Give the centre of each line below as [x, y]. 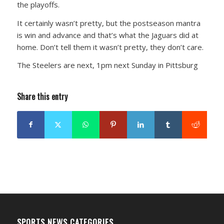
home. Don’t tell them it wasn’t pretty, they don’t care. [110, 47]
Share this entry [42, 97]
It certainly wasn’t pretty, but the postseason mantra [108, 23]
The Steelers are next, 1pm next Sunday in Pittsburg [107, 65]
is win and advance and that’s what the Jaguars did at [107, 35]
